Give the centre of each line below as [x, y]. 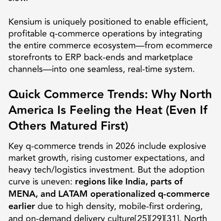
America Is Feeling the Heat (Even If [108, 110]
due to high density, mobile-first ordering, [119, 206]
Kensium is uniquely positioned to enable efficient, [108, 21]
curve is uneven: [41, 181]
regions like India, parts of [129, 182]
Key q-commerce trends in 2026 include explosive [107, 146]
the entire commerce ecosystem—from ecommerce [110, 45]
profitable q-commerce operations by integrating [105, 33]
